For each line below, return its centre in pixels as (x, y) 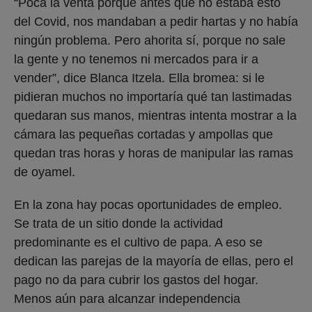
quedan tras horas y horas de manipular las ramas (154, 153)
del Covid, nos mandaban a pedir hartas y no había (156, 21)
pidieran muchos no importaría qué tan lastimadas (153, 96)
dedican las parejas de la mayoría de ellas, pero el (154, 261)
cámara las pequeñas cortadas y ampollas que (143, 134)
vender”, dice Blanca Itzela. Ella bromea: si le (139, 78)
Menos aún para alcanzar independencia (127, 298)
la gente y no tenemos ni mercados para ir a (136, 59)
